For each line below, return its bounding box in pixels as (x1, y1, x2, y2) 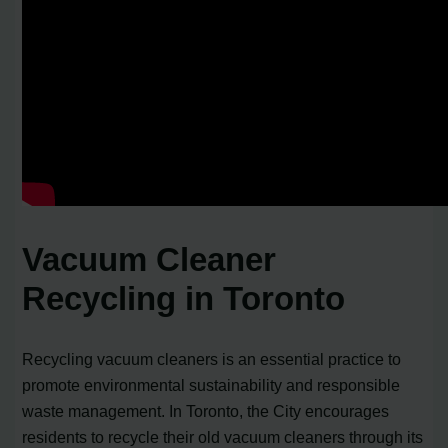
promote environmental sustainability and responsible (22, 375, 401, 394)
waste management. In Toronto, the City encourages (22, 401, 390, 420)
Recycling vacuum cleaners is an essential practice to (22, 349, 402, 368)
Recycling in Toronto (22, 280, 346, 318)
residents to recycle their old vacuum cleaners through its (22, 427, 424, 446)
